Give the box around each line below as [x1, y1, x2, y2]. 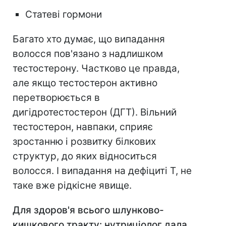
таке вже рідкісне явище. [13, 180, 132, 192]
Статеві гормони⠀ [25, 9, 109, 21]
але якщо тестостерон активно [13, 77, 157, 89]
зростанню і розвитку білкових [13, 136, 156, 148]
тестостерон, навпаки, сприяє [13, 121, 153, 133]
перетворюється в [13, 92, 100, 104]
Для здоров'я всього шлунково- [13, 204, 164, 216]
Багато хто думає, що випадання [13, 33, 165, 45]
